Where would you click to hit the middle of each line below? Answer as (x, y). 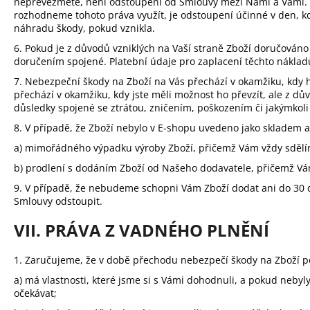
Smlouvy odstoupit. (58, 201)
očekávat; (35, 293)
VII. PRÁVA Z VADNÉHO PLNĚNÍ (142, 230)
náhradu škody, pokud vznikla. (84, 28)
